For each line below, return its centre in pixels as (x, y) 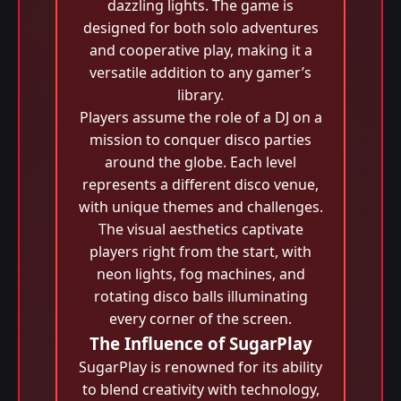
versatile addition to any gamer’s (200, 73)
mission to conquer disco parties (200, 140)
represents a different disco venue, (200, 184)
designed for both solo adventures (200, 28)
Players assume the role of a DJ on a (200, 117)
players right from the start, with (200, 252)
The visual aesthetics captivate (200, 229)
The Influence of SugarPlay (200, 343)
